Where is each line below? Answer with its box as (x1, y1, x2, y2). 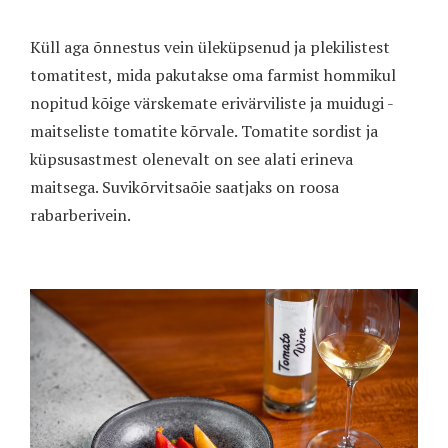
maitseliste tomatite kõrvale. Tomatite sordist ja (30, 120, 378, 143)
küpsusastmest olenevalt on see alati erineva (30, 148, 353, 171)
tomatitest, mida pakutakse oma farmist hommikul (30, 64, 396, 87)
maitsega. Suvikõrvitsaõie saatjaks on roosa (30, 176, 339, 199)
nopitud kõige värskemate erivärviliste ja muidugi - (30, 92, 394, 115)
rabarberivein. (30, 204, 131, 227)
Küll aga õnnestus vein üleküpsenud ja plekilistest (30, 36, 390, 59)
